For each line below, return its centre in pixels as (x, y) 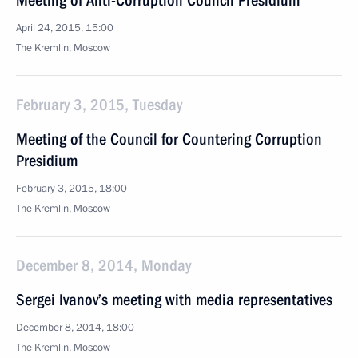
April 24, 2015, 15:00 (65, 28)
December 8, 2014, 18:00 (75, 328)
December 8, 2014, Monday (103, 265)
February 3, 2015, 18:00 (72, 189)
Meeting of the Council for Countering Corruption (169, 139)
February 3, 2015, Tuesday (99, 105)
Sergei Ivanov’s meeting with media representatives (174, 300)
